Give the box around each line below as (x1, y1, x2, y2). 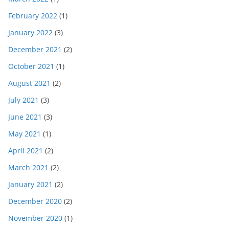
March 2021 (8, 163, 49, 173)
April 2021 (8, 146, 43, 156)
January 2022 (8, 28, 53, 38)
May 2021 (8, 129, 41, 139)
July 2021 (8, 95, 39, 105)
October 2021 (8, 61, 54, 72)
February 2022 (8, 11, 57, 21)
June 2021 (8, 112, 42, 122)
